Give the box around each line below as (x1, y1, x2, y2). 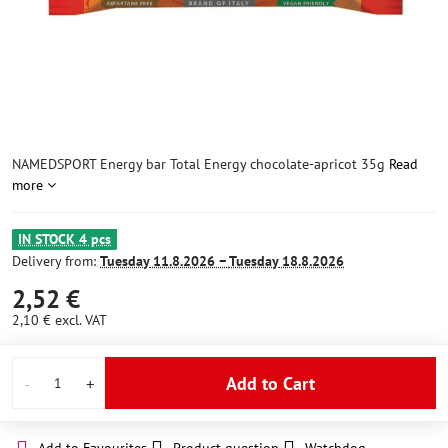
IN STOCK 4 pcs (18, 230, 111, 248)
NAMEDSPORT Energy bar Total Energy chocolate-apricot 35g (12, 155, 389, 173)
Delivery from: (12, 252, 100, 270)
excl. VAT (55, 311, 107, 329)
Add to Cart (236, 371, 315, 395)
